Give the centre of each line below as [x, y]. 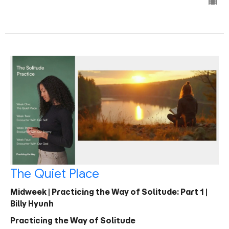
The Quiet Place [55, 174]
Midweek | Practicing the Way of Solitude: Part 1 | [109, 192]
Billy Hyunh [32, 203]
